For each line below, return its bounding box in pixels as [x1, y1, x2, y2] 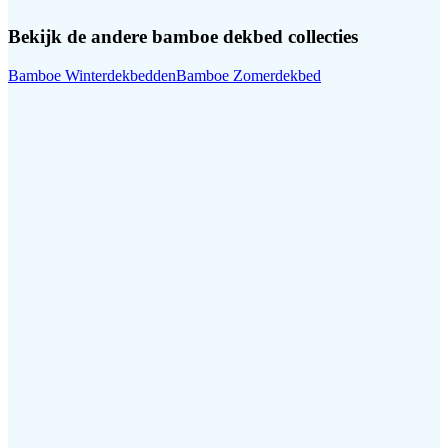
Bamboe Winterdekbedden [8, 67, 176, 85]
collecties [283, 26, 358, 48]
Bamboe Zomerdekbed [176, 67, 321, 85]
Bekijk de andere [8, 26, 152, 48]
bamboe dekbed [152, 26, 283, 48]
